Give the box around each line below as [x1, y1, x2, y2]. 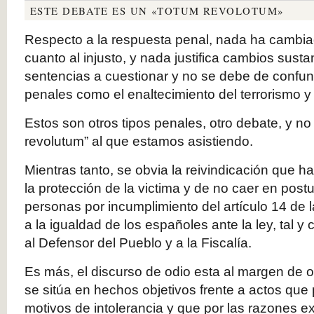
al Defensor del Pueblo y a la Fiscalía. [25, 235, 252, 250]
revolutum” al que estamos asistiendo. [25, 134, 253, 149]
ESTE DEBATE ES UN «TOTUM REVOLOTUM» [30, 4, 284, 18]
